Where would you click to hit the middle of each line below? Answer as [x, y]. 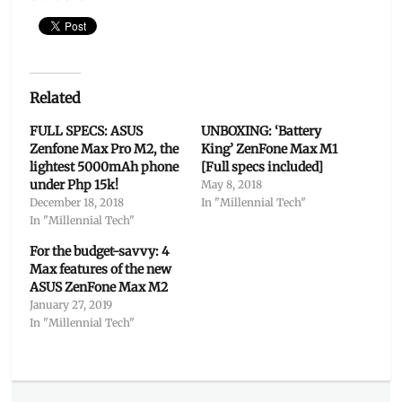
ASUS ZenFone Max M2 [99, 287]
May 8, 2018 [231, 184]
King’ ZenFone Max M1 [269, 149]
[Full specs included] [262, 166]
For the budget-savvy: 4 [100, 251]
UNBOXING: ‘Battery [261, 131]
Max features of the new [101, 269]
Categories [55, 370]
